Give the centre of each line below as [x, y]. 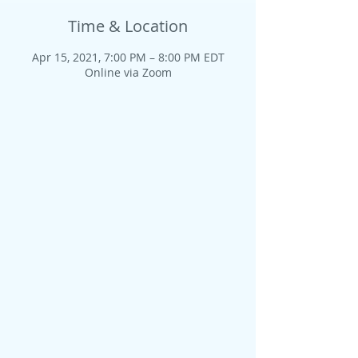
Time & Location [128, 26]
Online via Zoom [128, 72]
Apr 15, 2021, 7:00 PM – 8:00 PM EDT [128, 57]
